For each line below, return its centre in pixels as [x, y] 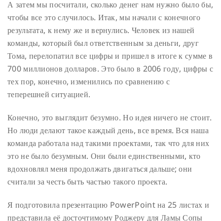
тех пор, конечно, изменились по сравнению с [89, 82]
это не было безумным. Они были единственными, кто [104, 156]
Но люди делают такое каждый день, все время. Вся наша [108, 130]
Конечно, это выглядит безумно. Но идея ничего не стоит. [110, 117]
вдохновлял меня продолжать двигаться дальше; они [100, 168]
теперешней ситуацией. [49, 94]
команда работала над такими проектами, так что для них [109, 143]
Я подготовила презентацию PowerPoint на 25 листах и [109, 204]
